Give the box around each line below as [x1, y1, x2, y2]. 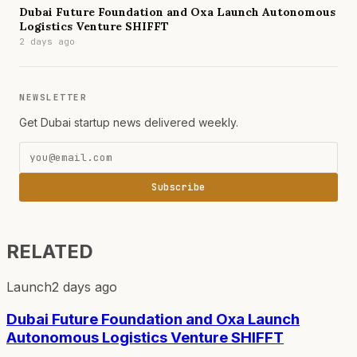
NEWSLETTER [19, 92, 87, 104]
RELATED [6, 240, 93, 264]
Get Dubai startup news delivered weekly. [19, 116, 238, 130]
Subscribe [151, 181, 206, 194]
